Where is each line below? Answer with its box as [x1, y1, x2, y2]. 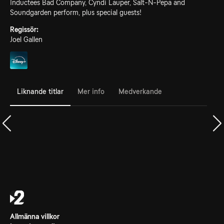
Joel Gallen [10, 35, 42, 43]
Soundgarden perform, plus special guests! [10, 8, 141, 16]
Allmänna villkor [10, 212, 59, 220]
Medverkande [118, 87, 162, 95]
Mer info [77, 87, 104, 95]
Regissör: [10, 25, 38, 33]
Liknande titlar [17, 87, 63, 95]
